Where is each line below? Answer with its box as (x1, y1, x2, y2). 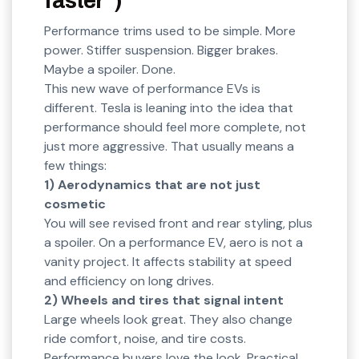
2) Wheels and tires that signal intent (44, 292, 284, 309)
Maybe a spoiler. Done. (44, 61, 175, 79)
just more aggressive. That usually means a (44, 138, 294, 155)
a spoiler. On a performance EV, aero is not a (44, 234, 303, 252)
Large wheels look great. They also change (44, 311, 292, 329)
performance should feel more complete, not (44, 119, 306, 136)
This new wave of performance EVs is (44, 80, 260, 98)
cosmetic (44, 196, 106, 213)
